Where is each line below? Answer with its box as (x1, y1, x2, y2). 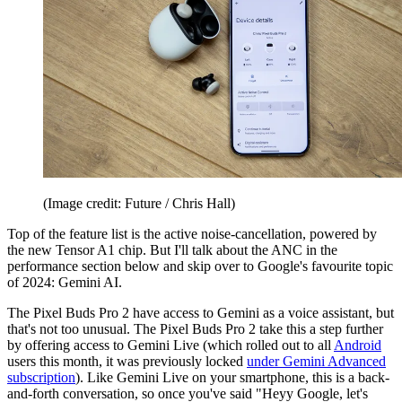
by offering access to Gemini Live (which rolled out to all (7, 336, 334, 353)
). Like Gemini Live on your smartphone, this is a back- (75, 369, 389, 385)
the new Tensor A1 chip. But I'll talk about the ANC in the (7, 241, 337, 258)
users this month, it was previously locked (7, 353, 247, 369)
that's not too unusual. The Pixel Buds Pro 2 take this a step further (7, 320, 383, 336)
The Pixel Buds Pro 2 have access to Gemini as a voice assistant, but (7, 304, 394, 320)
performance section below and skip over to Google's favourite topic (7, 258, 393, 274)
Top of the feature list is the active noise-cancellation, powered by (7, 225, 377, 241)
